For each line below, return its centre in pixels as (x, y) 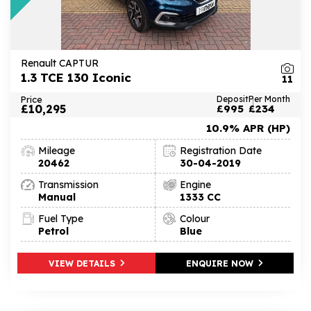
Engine (195, 184)
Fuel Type (61, 218)
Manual (57, 197)
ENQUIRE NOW (221, 263)
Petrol (53, 231)
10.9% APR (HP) (248, 128)
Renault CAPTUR (60, 63)
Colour (195, 218)
